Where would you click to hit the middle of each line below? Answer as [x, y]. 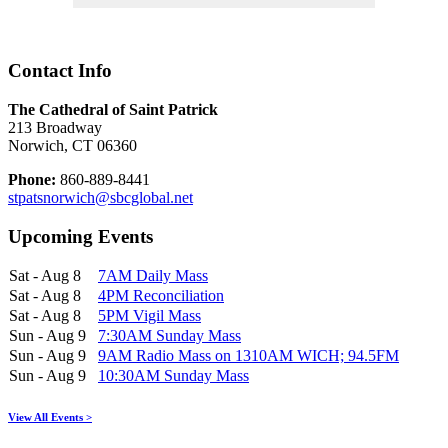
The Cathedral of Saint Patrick [113, 110]
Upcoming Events [80, 236]
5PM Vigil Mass [149, 316]
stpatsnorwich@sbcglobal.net [100, 198]
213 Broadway [55, 128]
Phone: [32, 180]
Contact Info [60, 71]
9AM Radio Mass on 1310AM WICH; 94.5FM [248, 356]
